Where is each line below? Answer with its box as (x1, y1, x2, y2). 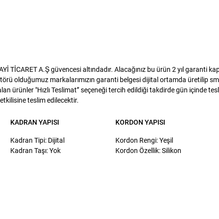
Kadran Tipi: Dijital (10, 136, 65, 144)
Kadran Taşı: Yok (10, 147, 61, 154)
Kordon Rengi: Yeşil (115, 136, 173, 144)
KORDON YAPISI (115, 118, 165, 126)
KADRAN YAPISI (10, 118, 60, 126)
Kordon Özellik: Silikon (115, 147, 181, 154)
